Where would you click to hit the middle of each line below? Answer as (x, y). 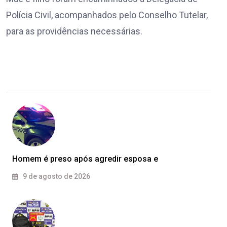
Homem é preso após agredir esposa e (85, 159)
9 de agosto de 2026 (56, 177)
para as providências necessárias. (74, 31)
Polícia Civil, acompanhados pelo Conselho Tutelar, (107, 15)
